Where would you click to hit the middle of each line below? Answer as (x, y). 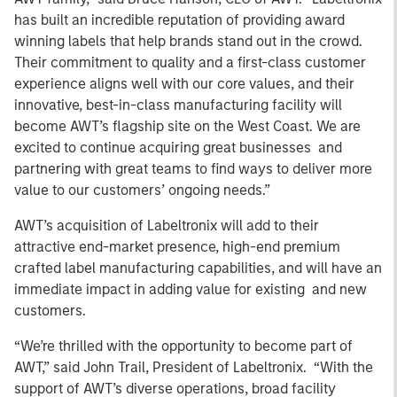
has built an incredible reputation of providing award (179, 20)
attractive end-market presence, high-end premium (179, 247)
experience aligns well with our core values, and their (184, 84)
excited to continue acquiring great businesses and (178, 148)
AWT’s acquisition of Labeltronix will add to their (167, 226)
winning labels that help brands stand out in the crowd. (188, 41)
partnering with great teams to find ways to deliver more (193, 169)
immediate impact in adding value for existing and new (191, 289)
